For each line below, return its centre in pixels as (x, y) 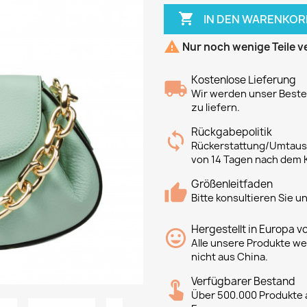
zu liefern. (216, 108)
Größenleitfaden (232, 184)
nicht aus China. (230, 257)
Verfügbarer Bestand (243, 281)
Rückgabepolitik (232, 132)
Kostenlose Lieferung (244, 80)
